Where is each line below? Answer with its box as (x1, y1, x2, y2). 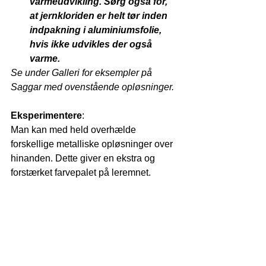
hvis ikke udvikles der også (30, 39, 154, 49)
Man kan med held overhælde (11, 124, 138, 135)
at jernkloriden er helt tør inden (30, 10, 170, 21)
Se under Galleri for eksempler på (11, 67, 154, 78)
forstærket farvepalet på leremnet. (11, 167, 153, 178)
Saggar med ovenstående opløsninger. (11, 81, 174, 92)
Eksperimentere (11, 110, 82, 121)
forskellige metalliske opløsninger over (11, 138, 175, 149)
